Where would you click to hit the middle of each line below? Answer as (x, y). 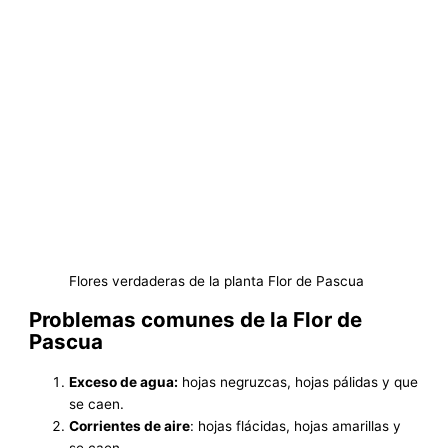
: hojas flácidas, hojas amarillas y (296, 425)
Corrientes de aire (130, 425)
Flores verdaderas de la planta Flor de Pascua (217, 281)
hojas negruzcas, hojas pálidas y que (298, 381)
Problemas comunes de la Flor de (196, 320)
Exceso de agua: (124, 381)
